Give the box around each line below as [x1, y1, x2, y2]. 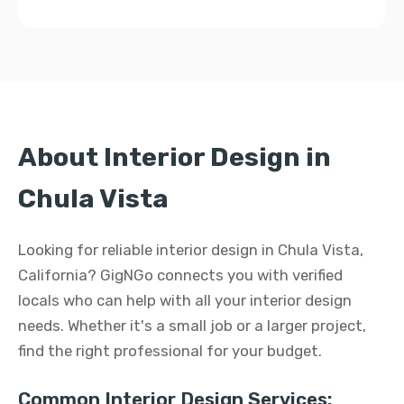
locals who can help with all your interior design [18, 291, 352, 309]
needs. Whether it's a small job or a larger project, [18, 317, 366, 335]
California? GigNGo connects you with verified [18, 266, 343, 284]
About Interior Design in [18, 142, 331, 172]
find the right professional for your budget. [18, 342, 322, 360]
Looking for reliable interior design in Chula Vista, [18, 241, 363, 259]
